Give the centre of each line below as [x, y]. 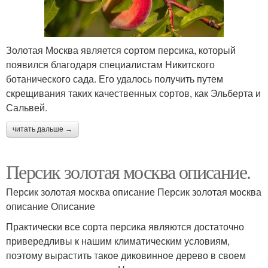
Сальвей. [27, 107]
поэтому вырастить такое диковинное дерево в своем [126, 255]
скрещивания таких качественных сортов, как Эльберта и [133, 93]
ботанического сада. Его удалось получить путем [115, 78]
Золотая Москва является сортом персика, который [121, 50]
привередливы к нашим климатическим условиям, [118, 240]
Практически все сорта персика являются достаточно [125, 226]
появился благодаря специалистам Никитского [110, 64]
